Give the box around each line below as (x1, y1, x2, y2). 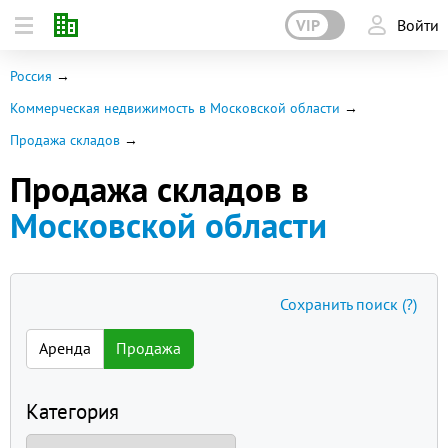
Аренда (39, 338, 91, 358)
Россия (10, 67, 52, 85)
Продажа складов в (10, 166, 309, 212)
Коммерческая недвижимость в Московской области (10, 99, 340, 117)
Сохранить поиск (280, 294, 402, 314)
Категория (26, 398, 119, 425)
